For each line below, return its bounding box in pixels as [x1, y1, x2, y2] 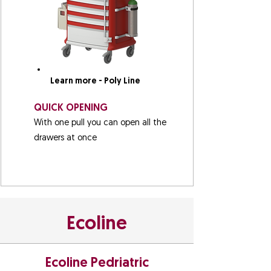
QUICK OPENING [33, 103, 108, 113]
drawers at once [33, 134, 97, 143]
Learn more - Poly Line [50, 77, 140, 86]
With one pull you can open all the [33, 119, 166, 128]
